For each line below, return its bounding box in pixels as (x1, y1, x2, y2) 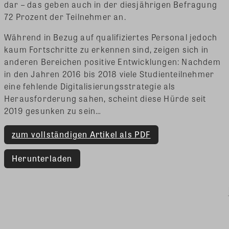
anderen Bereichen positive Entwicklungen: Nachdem (4, 56, 221, 68)
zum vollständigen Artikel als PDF (12, 128, 151, 141)
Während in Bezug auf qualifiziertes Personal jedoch (4, 31, 218, 43)
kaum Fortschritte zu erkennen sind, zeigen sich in (4, 43, 209, 56)
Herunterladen (12, 152, 73, 165)
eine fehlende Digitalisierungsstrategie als (4, 80, 176, 93)
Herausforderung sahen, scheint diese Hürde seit (4, 93, 207, 105)
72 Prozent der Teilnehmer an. (4, 11, 126, 23)
